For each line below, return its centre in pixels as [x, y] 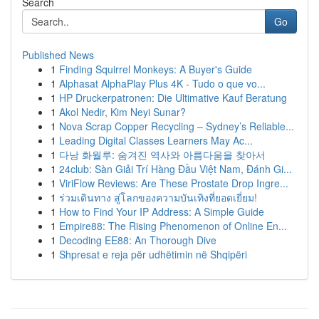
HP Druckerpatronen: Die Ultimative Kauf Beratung [173, 98]
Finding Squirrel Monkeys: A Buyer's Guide [156, 69]
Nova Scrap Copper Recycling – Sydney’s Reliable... [177, 126]
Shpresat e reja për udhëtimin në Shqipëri [153, 254]
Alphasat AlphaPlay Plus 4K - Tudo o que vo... [162, 83]
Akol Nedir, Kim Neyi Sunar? [122, 112]
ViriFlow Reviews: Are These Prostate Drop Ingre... [174, 183]
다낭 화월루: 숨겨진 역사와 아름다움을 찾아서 [162, 155]
